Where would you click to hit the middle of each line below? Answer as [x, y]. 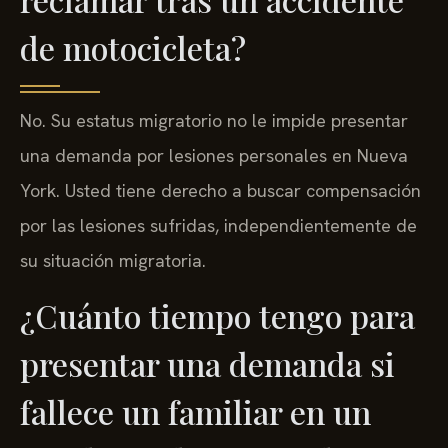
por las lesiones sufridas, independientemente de [218, 225]
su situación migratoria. [113, 260]
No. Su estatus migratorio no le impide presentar [214, 120]
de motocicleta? [133, 47]
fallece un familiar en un [195, 412]
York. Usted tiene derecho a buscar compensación [220, 190]
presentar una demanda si [207, 364]
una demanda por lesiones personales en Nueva [214, 155]
